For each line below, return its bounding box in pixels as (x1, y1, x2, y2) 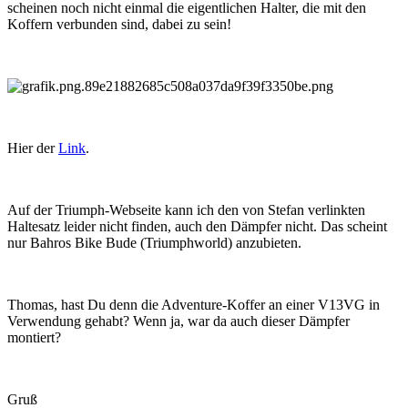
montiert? (7, 329, 61, 345)
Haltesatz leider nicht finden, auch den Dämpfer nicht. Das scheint (7, 218, 387, 234)
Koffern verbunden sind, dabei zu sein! (7, 15, 231, 32)
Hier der (7, 139, 58, 156)
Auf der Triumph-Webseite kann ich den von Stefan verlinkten (7, 201, 365, 218)
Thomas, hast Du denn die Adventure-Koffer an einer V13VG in (7, 296, 380, 312)
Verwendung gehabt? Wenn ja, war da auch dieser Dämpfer (7, 312, 350, 329)
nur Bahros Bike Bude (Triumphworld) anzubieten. (7, 234, 301, 250)
